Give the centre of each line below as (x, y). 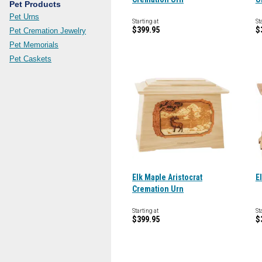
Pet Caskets (30, 59)
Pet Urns (24, 17)
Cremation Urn (158, 189)
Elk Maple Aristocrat (167, 177)
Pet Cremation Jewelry (48, 31)
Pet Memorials (34, 45)
